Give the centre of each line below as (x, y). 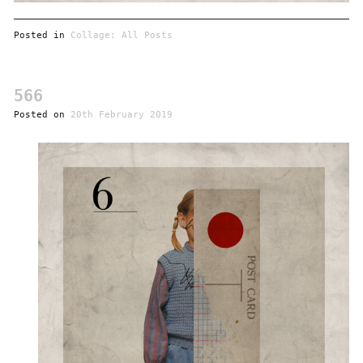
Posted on (42, 115)
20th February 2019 (121, 115)
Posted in (42, 35)
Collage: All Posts (121, 35)
